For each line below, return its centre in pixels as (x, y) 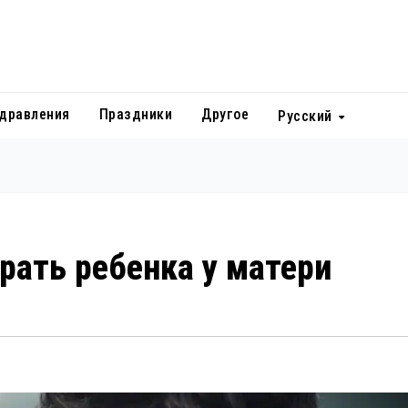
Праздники (136, 114)
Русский (307, 116)
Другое (225, 114)
